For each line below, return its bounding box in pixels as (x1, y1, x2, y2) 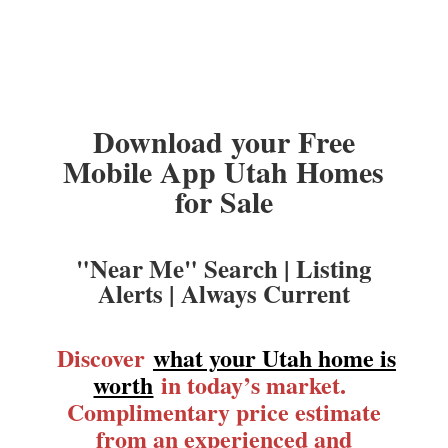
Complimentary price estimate (66, 394, 381, 430)
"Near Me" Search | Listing (75, 250, 372, 288)
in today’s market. (153, 367, 355, 403)
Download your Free (92, 119, 355, 164)
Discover (56, 340, 153, 376)
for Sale (174, 179, 273, 224)
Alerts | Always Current (97, 275, 350, 313)
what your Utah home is (152, 340, 396, 376)
